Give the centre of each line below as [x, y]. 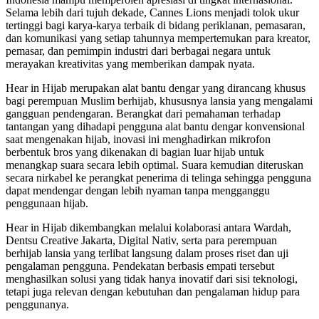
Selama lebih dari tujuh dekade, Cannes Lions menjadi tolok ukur [152, 12]
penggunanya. [37, 304]
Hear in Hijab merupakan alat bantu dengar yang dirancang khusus [156, 88]
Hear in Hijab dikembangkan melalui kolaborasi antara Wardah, [148, 227]
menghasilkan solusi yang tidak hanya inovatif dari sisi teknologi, [152, 278]
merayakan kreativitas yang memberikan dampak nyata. [130, 63]
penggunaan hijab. [47, 203]
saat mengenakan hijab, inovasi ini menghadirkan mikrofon [138, 139]
